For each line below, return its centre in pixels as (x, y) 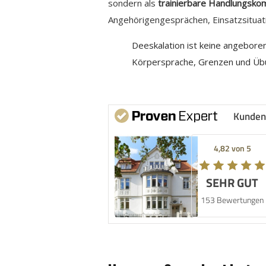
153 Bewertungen (232, 199)
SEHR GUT (232, 182)
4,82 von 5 (232, 148)
